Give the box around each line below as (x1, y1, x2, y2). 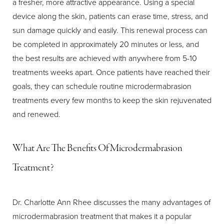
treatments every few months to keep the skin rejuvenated (12, 94, 211, 105)
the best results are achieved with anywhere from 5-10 (12, 52, 197, 63)
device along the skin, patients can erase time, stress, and (12, 10, 208, 21)
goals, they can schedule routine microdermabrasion (12, 80, 191, 91)
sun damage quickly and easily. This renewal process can (12, 24, 207, 35)
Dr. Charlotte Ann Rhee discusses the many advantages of (12, 196, 210, 207)
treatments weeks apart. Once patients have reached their (12, 66, 210, 77)
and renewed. (12, 108, 60, 119)
